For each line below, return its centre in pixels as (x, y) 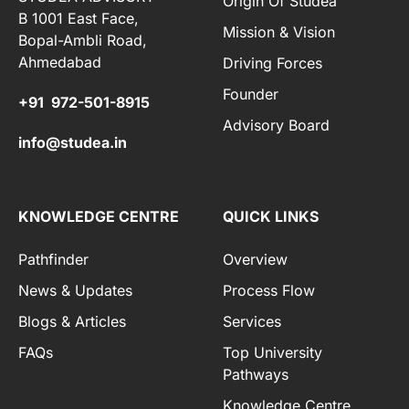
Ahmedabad (60, 62)
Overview (255, 259)
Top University (273, 352)
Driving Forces (273, 63)
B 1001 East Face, (79, 18)
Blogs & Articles (72, 321)
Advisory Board (276, 125)
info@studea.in (73, 142)
